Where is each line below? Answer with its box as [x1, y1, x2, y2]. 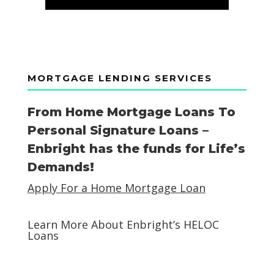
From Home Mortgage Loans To [27, 104, 235, 119]
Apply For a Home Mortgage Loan [27, 180, 206, 195]
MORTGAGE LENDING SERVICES [27, 72, 212, 84]
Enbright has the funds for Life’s [27, 141, 245, 156]
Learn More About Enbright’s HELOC [27, 217, 219, 232]
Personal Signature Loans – [27, 122, 209, 138]
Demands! [27, 159, 94, 174]
